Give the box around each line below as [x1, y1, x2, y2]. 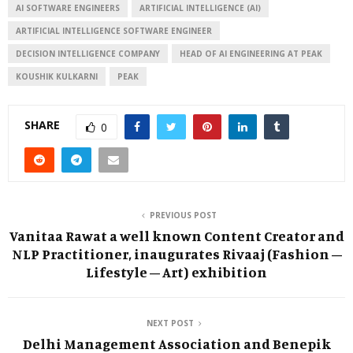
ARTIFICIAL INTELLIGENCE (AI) [139, 2, 261, 13]
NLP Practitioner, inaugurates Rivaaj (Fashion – [11, 244, 342, 262]
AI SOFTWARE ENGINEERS [16, 2, 120, 13]
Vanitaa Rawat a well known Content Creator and [9, 226, 344, 244]
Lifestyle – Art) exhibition [86, 262, 267, 281]
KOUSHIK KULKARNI [16, 70, 98, 82]
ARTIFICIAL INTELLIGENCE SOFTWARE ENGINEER [16, 24, 212, 36]
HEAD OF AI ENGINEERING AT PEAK [180, 47, 322, 59]
